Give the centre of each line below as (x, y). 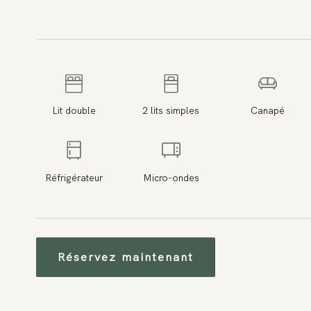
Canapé (268, 111)
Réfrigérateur (74, 177)
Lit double (74, 111)
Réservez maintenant (126, 257)
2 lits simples (171, 111)
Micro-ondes (171, 177)
